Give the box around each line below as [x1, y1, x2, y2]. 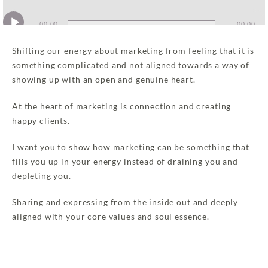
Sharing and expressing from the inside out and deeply [12, 197, 239, 208]
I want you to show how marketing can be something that [12, 142, 249, 152]
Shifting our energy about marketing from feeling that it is [12, 46, 255, 56]
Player [133, 25, 161, 35]
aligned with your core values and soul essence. [12, 212, 209, 222]
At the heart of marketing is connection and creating [12, 101, 232, 111]
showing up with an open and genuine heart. [12, 75, 196, 85]
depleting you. [12, 170, 71, 181]
